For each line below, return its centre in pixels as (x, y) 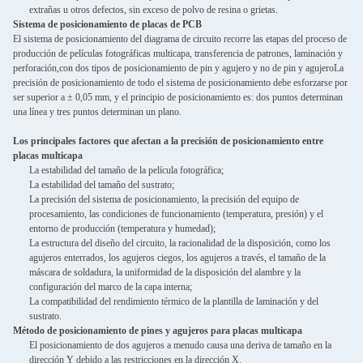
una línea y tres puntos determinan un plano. (97, 111)
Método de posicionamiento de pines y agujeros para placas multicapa (158, 330)
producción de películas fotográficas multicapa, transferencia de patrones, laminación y (178, 53)
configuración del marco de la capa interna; (111, 286)
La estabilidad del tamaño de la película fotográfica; (126, 170)
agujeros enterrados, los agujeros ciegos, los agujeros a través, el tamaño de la (177, 257)
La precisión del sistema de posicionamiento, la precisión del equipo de (164, 199)
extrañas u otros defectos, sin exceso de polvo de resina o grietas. (154, 9)
